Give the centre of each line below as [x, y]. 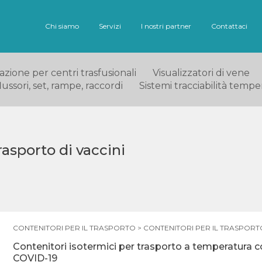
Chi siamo [62, 26]
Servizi [110, 26]
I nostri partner [166, 26]
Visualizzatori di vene [201, 73]
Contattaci [229, 26]
